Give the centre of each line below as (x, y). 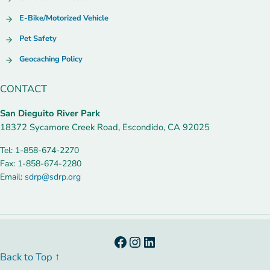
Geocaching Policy (51, 59)
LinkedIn (169, 241)
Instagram (160, 241)
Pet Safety (38, 38)
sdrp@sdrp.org (53, 177)
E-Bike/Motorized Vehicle (64, 18)
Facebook (143, 241)
